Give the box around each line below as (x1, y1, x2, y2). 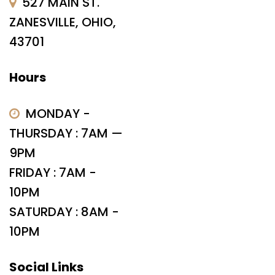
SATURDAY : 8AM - (9, 203, 119, 220)
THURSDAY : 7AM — (9, 124, 123, 142)
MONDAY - (26, 104, 90, 122)
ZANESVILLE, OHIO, (9, 13, 116, 31)
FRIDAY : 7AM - (9, 163, 96, 181)
